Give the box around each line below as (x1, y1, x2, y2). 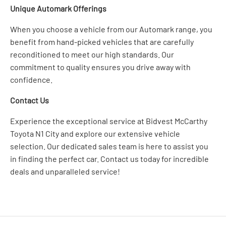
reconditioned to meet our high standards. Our (10, 49, 174, 59)
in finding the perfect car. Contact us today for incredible (10, 153, 209, 163)
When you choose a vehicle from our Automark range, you (10, 24, 212, 34)
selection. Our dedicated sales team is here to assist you (10, 141, 208, 151)
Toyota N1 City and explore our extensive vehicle (10, 128, 180, 138)
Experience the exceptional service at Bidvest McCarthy (10, 116, 207, 126)
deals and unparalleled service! (10, 166, 120, 176)
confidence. (10, 74, 52, 84)
